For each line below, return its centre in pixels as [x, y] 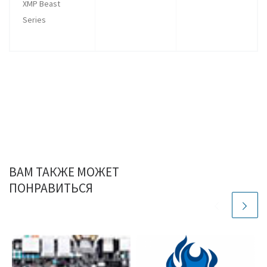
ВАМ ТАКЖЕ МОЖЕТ [64, 172]
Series [34, 20]
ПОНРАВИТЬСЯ [51, 188]
